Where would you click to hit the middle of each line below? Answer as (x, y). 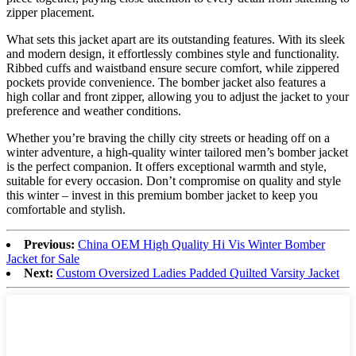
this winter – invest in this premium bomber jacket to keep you (162, 195)
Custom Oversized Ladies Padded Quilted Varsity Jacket (198, 273)
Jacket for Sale (43, 259)
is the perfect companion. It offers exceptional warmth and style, (166, 167)
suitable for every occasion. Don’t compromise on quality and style (174, 181)
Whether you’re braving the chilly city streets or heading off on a (168, 138)
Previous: (49, 245)
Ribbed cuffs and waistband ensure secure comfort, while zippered (173, 68)
